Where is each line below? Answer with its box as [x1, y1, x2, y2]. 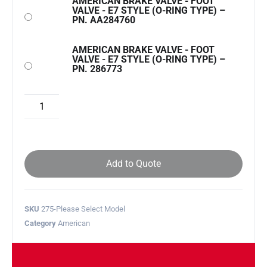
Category [24, 219, 56, 228]
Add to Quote [106, 158, 161, 170]
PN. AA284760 [72, 14, 135, 26]
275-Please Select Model [41, 204, 125, 214]
